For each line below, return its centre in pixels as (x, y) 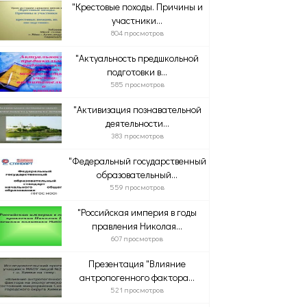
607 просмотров (137, 238)
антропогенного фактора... (137, 277)
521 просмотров (137, 290)
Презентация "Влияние (137, 263)
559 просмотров (137, 187)
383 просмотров (137, 135)
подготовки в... (137, 72)
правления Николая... (137, 226)
